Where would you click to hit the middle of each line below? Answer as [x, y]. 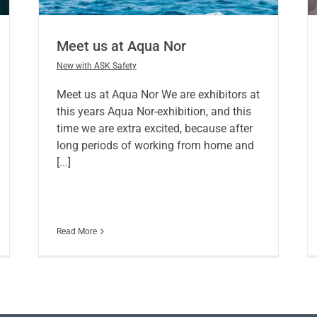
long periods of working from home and [155, 146]
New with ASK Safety [96, 66]
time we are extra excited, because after [154, 129]
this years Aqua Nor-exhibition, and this [154, 112]
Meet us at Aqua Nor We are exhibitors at [158, 95]
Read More [76, 232]
